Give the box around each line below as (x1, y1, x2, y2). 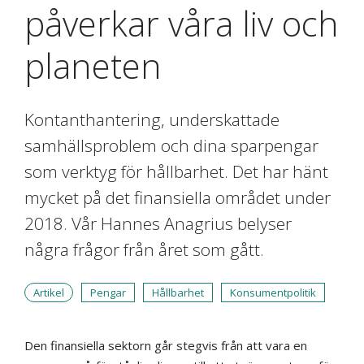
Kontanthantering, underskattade (24, 108, 279, 132)
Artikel (33, 285, 64, 301)
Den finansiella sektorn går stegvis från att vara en (24, 337, 307, 354)
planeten (24, 42, 162, 89)
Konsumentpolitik (230, 285, 316, 301)
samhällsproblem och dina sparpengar (24, 134, 318, 158)
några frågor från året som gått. (24, 238, 264, 262)
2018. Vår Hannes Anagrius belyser (24, 212, 292, 236)
